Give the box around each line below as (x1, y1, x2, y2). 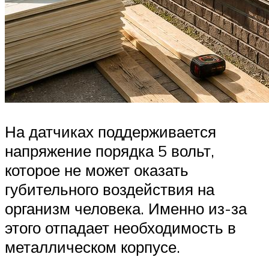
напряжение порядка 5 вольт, (5, 141, 214, 160)
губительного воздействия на (5, 179, 214, 199)
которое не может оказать (5, 160, 189, 180)
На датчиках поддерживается (5, 121, 216, 141)
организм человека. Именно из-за (5, 198, 247, 218)
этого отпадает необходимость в (5, 217, 236, 237)
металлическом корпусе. (5, 237, 180, 256)
